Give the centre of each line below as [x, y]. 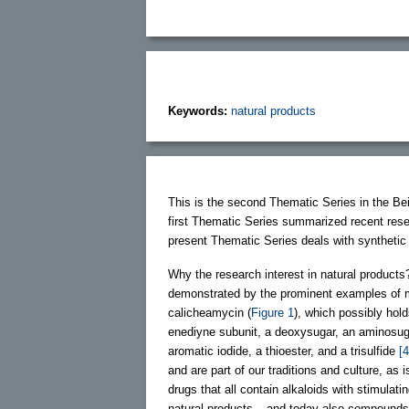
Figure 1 [273, 312]
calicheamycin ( [210, 312]
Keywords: [199, 110]
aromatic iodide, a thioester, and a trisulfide [283, 351]
